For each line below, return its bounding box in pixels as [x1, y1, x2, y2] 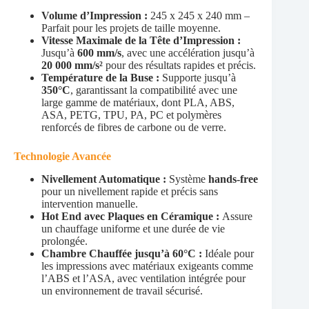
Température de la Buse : [41, 72, 162, 84]
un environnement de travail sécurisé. [41, 285, 203, 297]
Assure [222, 210, 252, 223]
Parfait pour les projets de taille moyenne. [41, 22, 221, 34]
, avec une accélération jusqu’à [121, 47, 255, 59]
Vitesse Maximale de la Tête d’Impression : [41, 34, 241, 47]
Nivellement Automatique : [41, 173, 169, 186]
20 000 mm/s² [41, 59, 103, 72]
